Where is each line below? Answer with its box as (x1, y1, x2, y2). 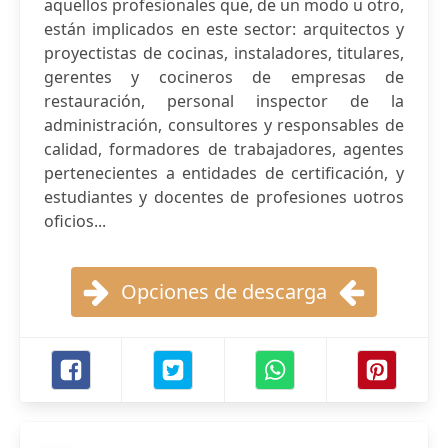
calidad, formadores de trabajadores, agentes (44, 138, 404, 160)
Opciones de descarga (121, 278, 327, 305)
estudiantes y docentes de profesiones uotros (44, 186, 404, 208)
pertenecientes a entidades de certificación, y (44, 162, 404, 184)
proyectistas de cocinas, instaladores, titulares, (44, 42, 404, 64)
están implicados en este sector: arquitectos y (44, 18, 404, 40)
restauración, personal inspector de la (44, 90, 404, 112)
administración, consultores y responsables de (44, 114, 404, 136)
